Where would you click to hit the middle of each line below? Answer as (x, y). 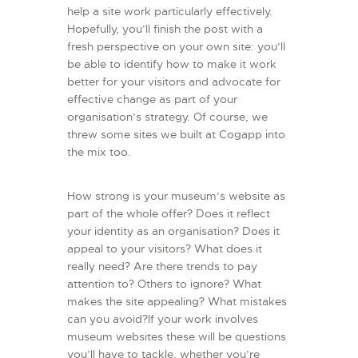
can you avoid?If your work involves (163, 319)
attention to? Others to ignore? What (164, 284)
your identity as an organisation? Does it (173, 231)
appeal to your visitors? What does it (165, 249)
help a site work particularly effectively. (170, 11)
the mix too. (99, 151)
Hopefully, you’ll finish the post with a (165, 28)
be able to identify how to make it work (172, 64)
